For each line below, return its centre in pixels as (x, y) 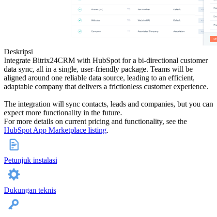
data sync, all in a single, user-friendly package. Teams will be (98, 69)
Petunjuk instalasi (31, 160)
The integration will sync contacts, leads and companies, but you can (108, 104)
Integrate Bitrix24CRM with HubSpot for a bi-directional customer (106, 61)
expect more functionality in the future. (63, 113)
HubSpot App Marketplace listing (55, 130)
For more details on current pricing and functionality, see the (95, 122)
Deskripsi (18, 52)
